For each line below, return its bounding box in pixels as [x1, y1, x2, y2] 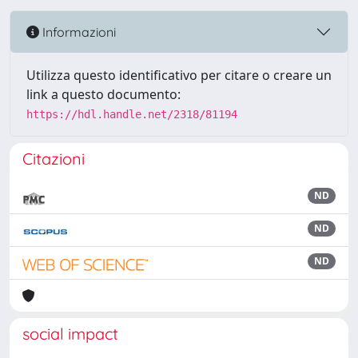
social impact [22, 324, 118, 344]
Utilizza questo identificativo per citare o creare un [26, 66, 332, 84]
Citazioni [22, 149, 85, 169]
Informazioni [39, 23, 116, 40]
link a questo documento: [26, 86, 181, 103]
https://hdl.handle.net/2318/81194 [26, 108, 237, 121]
